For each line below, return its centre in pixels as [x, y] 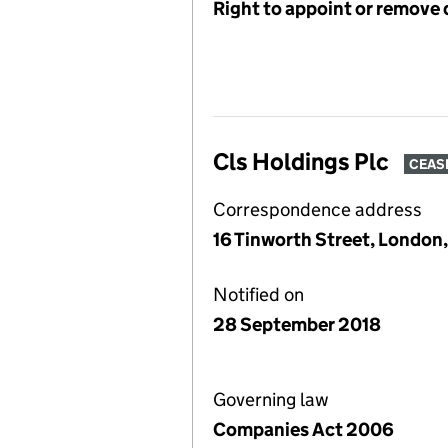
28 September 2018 [297, 324]
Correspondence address [317, 209]
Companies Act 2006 [303, 429]
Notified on [258, 294]
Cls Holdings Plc [301, 161]
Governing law [271, 399]
